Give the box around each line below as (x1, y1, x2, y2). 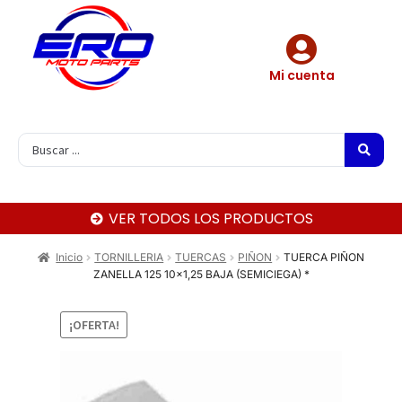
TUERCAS (175, 250, 227, 265)
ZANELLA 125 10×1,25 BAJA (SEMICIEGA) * (92, 267, 310, 282)
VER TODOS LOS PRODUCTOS (109, 208, 314, 230)
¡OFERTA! (68, 316, 119, 333)
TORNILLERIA (94, 250, 164, 265)
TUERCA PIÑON (284, 250, 365, 265)
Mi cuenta (268, 66, 335, 85)
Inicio (56, 250, 83, 265)
